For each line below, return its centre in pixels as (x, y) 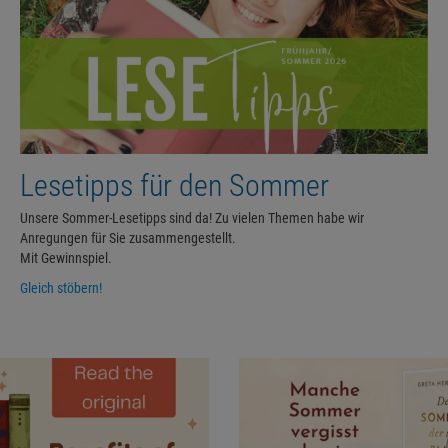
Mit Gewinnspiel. (66, 257)
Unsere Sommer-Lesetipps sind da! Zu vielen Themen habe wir (192, 217)
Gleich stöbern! (61, 287)
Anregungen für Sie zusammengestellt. (128, 237)
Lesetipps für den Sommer (174, 185)
